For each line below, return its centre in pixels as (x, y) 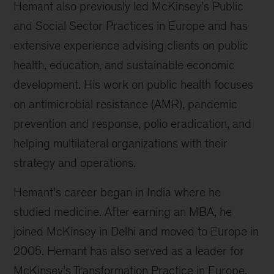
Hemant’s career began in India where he (117, 192)
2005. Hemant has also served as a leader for (129, 251)
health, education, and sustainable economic (124, 65)
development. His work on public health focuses (134, 85)
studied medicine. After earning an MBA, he (123, 212)
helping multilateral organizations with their (121, 143)
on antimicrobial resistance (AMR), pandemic (126, 104)
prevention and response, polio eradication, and (133, 124)
